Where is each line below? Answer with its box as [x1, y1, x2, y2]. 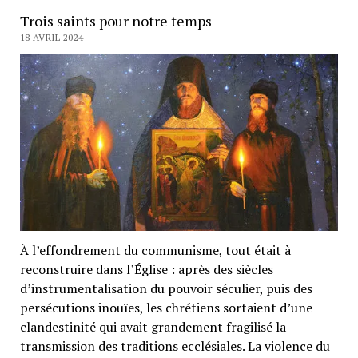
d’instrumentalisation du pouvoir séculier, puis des [19, 279, 312, 297]
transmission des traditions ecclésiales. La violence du [19, 336, 330, 355]
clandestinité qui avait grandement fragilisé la [19, 317, 286, 336]
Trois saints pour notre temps [19, 11, 212, 31]
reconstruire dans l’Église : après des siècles [19, 260, 273, 278]
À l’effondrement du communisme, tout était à [19, 241, 291, 259]
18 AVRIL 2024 [19, 31, 84, 44]
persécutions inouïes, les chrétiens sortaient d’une [19, 298, 312, 316]
